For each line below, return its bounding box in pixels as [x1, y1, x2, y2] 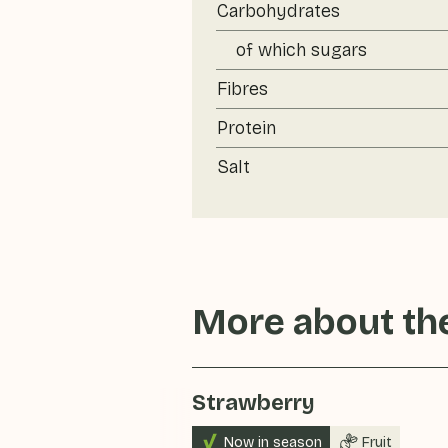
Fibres [217, 78, 268, 100]
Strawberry [192, 390, 315, 416]
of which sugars [236, 39, 367, 61]
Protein [217, 117, 276, 139]
